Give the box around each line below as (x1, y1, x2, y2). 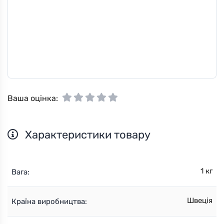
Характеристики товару (22, 128, 150, 141)
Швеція (187, 195, 212, 205)
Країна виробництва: (11, 196, 87, 206)
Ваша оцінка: (7, 93, 58, 103)
